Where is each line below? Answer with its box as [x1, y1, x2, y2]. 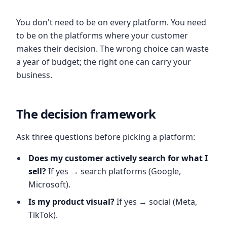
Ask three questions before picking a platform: [16, 131, 195, 142]
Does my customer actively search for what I [28, 153, 208, 164]
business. [16, 69, 52, 81]
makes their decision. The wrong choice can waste [16, 43, 209, 54]
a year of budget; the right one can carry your [16, 56, 191, 67]
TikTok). [28, 209, 58, 220]
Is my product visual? [28, 196, 115, 207]
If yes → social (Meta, [115, 196, 197, 207]
